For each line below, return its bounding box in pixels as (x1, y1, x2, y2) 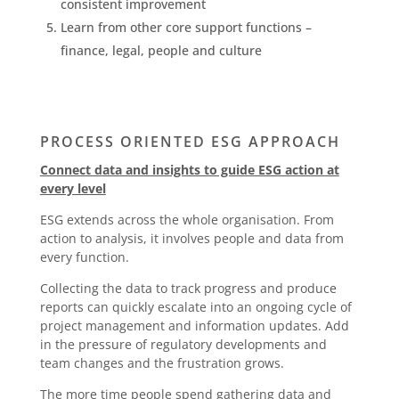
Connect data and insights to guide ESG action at (39, 160, 339, 178)
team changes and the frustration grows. (39, 354, 284, 371)
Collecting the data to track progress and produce (39, 279, 337, 297)
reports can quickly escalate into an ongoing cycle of (39, 297, 352, 315)
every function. (39, 248, 129, 265)
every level (39, 179, 106, 197)
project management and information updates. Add (39, 316, 349, 334)
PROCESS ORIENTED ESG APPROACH (39, 131, 340, 151)
